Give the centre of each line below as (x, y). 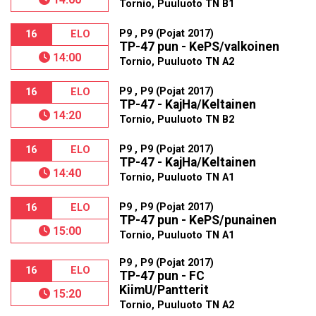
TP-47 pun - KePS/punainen (198, 220)
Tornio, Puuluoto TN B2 (177, 120)
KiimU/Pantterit (164, 290)
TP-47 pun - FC (162, 276)
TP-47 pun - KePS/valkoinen (200, 47)
